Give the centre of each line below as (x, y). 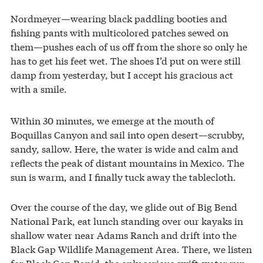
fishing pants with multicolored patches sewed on (119, 32)
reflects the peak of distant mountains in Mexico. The (127, 162)
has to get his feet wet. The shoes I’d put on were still (126, 60)
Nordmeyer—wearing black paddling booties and (119, 18)
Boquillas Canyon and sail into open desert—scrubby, (128, 134)
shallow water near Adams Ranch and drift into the (124, 234)
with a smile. (39, 88)
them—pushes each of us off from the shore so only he (129, 46)
